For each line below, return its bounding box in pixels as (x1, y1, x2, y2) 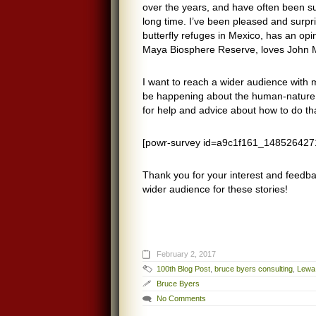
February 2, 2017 (157, 250, 216, 258)
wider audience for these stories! (142, 183, 288, 195)
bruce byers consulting (214, 265, 293, 273)
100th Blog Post (157, 265, 210, 273)
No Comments (157, 294, 206, 303)
